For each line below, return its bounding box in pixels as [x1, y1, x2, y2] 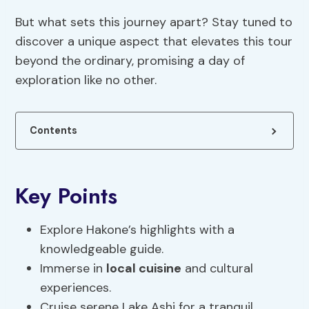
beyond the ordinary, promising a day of [15, 52, 246, 70]
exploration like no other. [15, 72, 157, 89]
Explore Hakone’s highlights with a [40, 221, 235, 239]
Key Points [15, 180, 118, 212]
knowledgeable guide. [40, 241, 164, 258]
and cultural [181, 260, 254, 277]
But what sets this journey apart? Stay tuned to [15, 14, 293, 31]
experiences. [40, 279, 112, 297]
